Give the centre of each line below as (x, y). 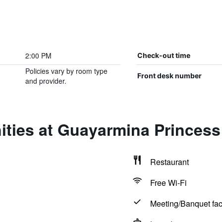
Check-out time (164, 55)
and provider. (46, 81)
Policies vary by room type (66, 71)
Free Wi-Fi (168, 183)
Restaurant (169, 162)
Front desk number (169, 76)
